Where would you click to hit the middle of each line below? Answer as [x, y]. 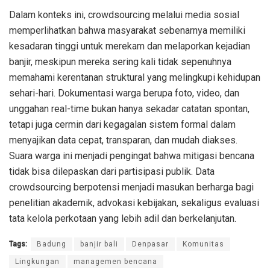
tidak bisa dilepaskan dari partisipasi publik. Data [112, 171]
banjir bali [99, 244]
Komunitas [203, 244]
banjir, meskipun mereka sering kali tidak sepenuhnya [120, 61]
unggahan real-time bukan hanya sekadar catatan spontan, [129, 108]
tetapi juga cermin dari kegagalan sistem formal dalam [122, 124]
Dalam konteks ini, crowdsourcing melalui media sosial [124, 14]
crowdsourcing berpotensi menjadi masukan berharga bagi [131, 187]
